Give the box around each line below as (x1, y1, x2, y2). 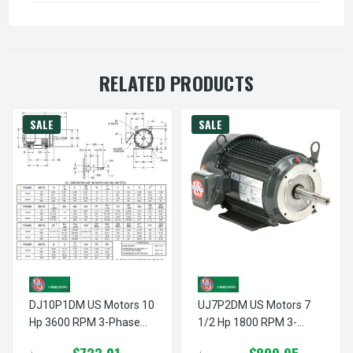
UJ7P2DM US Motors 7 (197, 298, 310, 311)
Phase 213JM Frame (197, 333, 301, 346)
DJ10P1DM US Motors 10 (28, 298, 154, 311)
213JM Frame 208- (28, 333, 124, 346)
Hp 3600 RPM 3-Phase (28, 315, 98, 329)
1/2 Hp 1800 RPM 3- (197, 315, 287, 329)
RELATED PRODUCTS (99, 68, 254, 97)
